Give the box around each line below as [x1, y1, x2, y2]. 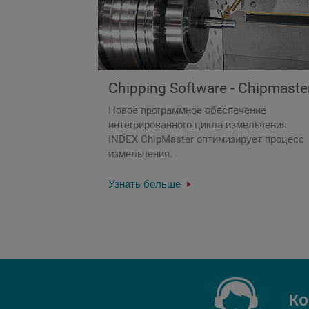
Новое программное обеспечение [108, 104, 266, 117]
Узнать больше [108, 178, 183, 191]
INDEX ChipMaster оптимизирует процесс [108, 133, 304, 146]
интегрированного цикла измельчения [108, 119, 287, 132]
